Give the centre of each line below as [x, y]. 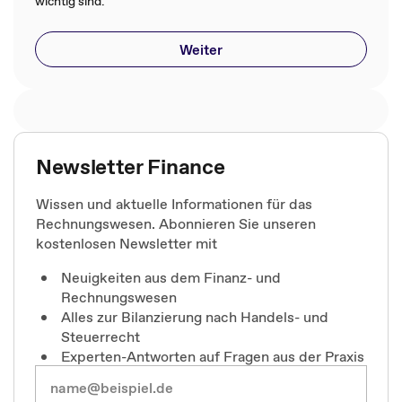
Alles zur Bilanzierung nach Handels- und [195, 316]
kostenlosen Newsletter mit [127, 243]
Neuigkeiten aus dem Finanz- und [171, 277]
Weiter [201, 49]
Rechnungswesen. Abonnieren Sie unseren [176, 223]
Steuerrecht [100, 336]
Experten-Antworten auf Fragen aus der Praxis [213, 356]
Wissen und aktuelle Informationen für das [174, 203]
